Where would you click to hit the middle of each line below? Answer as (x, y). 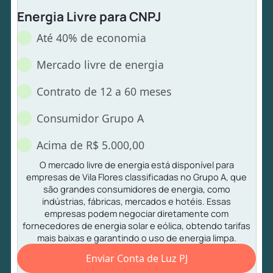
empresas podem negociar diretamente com (136, 213)
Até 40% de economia (92, 37)
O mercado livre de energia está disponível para (136, 164)
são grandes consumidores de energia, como (136, 189)
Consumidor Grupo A (90, 118)
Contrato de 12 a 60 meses (104, 91)
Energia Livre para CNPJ (89, 16)
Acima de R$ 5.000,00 (91, 145)
